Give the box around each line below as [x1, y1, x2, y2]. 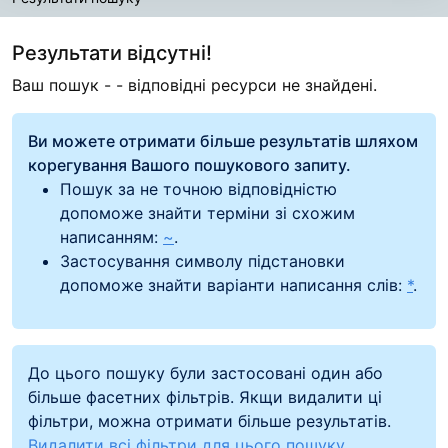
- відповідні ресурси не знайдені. [116, 74, 377, 95]
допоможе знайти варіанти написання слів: [60, 274, 407, 295]
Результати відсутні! [12, 40, 212, 65]
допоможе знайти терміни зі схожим [60, 202, 355, 223]
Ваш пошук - [12, 74, 116, 95]
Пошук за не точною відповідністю [60, 178, 337, 199]
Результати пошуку [11, 14, 283, 50]
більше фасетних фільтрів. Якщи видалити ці [28, 386, 382, 407]
